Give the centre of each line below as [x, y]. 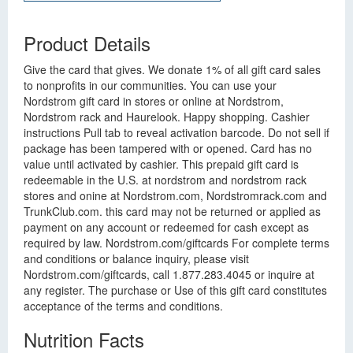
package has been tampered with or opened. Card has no [168, 148]
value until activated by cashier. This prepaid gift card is [161, 164]
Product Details [87, 43]
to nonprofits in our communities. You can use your [150, 85]
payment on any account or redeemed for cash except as [166, 227]
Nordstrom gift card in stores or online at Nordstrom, [154, 101]
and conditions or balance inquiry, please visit [136, 258]
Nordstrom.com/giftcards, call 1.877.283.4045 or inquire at [169, 274]
